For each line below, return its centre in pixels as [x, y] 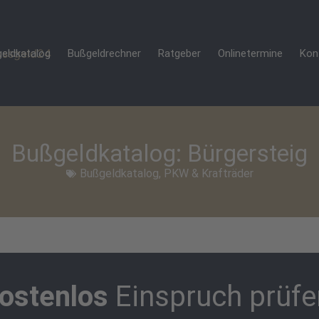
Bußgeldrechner [105, 53]
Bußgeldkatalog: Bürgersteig [159, 153]
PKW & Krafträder [208, 173]
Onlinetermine [251, 53]
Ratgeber [180, 53]
